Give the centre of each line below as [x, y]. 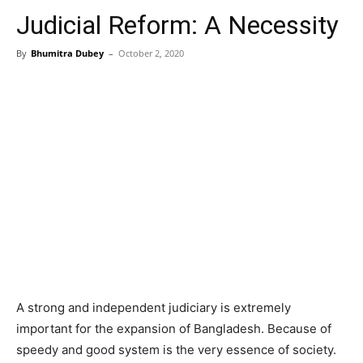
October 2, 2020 [151, 53]
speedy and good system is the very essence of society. [176, 350]
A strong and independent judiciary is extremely [154, 308]
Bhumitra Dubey [67, 53]
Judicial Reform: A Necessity [177, 25]
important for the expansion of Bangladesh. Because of [174, 329]
